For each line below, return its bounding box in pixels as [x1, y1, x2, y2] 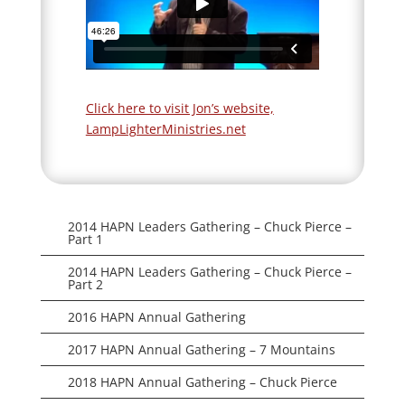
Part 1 [67, 230, 103, 248]
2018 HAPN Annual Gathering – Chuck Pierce [67, 372, 337, 391]
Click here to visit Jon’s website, [85, 99, 274, 117]
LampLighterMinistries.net [85, 119, 246, 137]
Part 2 [67, 275, 103, 293]
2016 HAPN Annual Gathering [67, 307, 246, 325]
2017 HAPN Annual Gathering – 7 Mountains [67, 340, 335, 358]
